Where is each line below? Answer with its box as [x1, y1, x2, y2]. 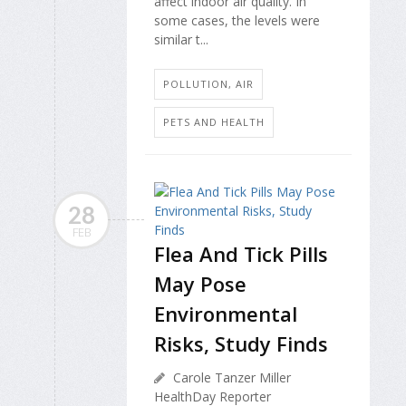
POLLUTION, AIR [163, 76, 254, 91]
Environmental [154, 299, 297, 327]
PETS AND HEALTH [163, 114, 265, 129]
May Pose [154, 269, 246, 297]
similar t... [154, 31, 208, 49]
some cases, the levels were [154, 12, 320, 30]
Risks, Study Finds [154, 329, 328, 357]
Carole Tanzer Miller [169, 368, 291, 386]
